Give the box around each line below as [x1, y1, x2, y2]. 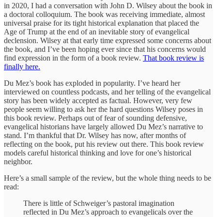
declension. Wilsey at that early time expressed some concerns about [4, 36, 211, 45]
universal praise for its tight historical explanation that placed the [4, 18, 199, 27]
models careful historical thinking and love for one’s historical [4, 148, 191, 157]
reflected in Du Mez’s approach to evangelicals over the [23, 207, 193, 216]
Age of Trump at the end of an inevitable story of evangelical [4, 27, 189, 36]
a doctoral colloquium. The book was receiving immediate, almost [4, 10, 205, 18]
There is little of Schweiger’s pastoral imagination [23, 199, 174, 207]
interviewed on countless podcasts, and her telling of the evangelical [4, 87, 211, 96]
